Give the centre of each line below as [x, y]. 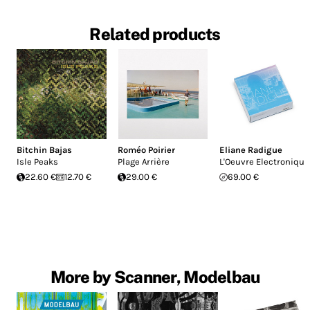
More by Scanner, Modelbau [155, 277]
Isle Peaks [37, 162]
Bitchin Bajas [44, 150]
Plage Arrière [144, 162]
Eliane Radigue [250, 150]
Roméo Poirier [147, 150]
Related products [155, 34]
